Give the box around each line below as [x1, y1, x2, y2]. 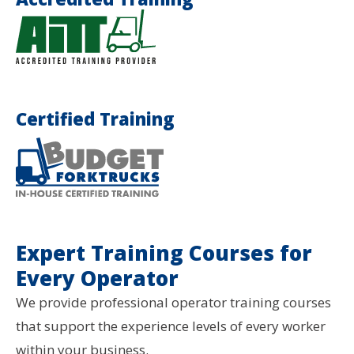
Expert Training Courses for [16, 238, 312, 267]
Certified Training [16, 107, 175, 131]
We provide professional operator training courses [16, 292, 331, 311]
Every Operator [16, 263, 179, 292]
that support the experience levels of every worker [16, 316, 326, 335]
